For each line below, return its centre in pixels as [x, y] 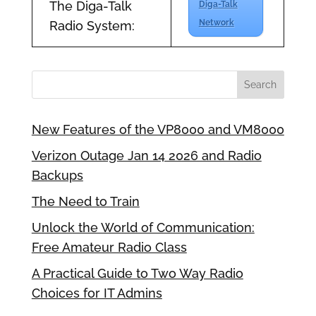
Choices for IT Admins [97, 293]
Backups [57, 175]
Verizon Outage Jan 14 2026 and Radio [146, 155]
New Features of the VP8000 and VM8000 [158, 129]
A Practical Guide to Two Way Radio [137, 273]
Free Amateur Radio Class [109, 247]
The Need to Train [85, 201]
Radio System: [92, 25]
